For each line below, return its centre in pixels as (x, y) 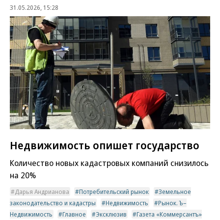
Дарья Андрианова (42, 191)
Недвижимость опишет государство (105, 145)
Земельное (175, 191)
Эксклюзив (111, 214)
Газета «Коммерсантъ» (169, 214)
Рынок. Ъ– (172, 203)
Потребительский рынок (114, 191)
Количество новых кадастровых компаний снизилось (109, 163)
